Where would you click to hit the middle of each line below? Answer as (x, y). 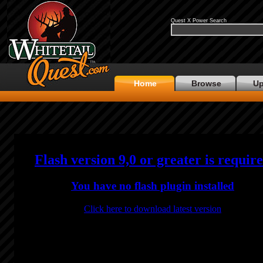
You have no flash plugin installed (153, 186)
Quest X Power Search (199, 21)
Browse (206, 83)
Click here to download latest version (153, 208)
